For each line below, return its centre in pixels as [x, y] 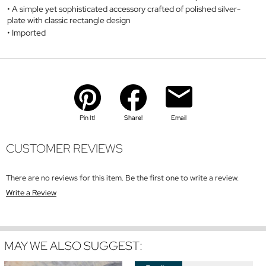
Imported [29, 33]
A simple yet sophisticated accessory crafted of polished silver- [126, 9]
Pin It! [87, 118]
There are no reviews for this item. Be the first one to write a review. [122, 178]
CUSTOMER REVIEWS [64, 148]
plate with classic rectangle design [69, 20]
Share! [133, 118]
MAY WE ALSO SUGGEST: [73, 246]
